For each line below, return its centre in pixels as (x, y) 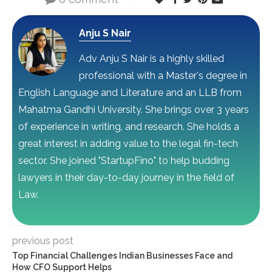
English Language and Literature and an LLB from (130, 93)
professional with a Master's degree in (163, 76)
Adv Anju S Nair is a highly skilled (151, 59)
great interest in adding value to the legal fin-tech (128, 144)
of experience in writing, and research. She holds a (129, 127)
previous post (43, 241)
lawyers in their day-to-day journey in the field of (126, 178)
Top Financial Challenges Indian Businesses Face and (122, 256)
